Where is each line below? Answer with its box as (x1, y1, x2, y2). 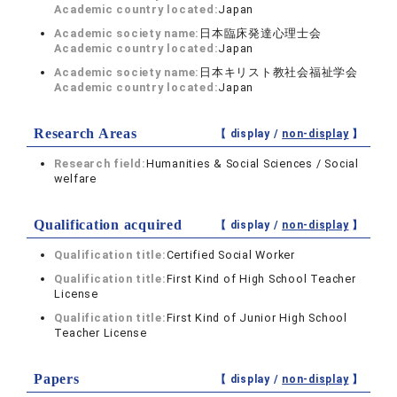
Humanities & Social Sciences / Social (145, 157, 359, 170)
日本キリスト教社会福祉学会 (199, 66, 358, 79)
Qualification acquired (34, 217, 183, 232)
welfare (54, 172, 97, 185)
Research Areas (34, 126, 137, 141)
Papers (34, 371, 80, 386)
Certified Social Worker (166, 248, 295, 261)
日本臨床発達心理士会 (199, 27, 322, 40)
